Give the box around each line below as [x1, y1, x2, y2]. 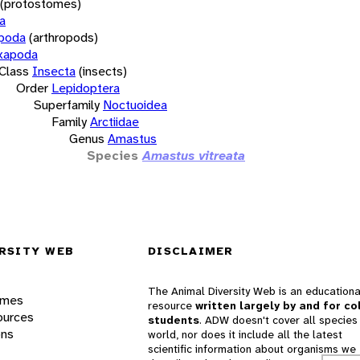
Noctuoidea [103, 96, 167, 113]
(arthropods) [29, 28, 98, 46]
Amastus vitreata [142, 146, 245, 164]
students [148, 313, 199, 328]
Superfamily [34, 96, 100, 113]
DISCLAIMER [148, 243, 234, 259]
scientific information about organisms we [148, 342, 356, 357]
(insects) [79, 62, 127, 80]
